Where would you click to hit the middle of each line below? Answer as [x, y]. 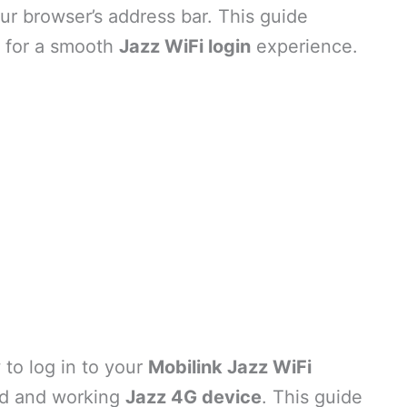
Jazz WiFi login [185, 47]
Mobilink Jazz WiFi [230, 367]
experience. [304, 47]
